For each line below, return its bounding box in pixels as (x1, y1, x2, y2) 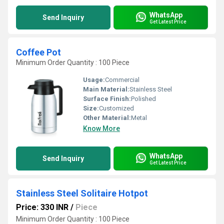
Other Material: (83, 114, 131, 121)
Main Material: (83, 85, 129, 93)
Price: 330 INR (16, 202, 68, 212)
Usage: (83, 76, 105, 83)
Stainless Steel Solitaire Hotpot (16, 188, 148, 198)
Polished (131, 95, 156, 102)
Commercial (105, 76, 139, 83)
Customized (99, 104, 134, 112)
